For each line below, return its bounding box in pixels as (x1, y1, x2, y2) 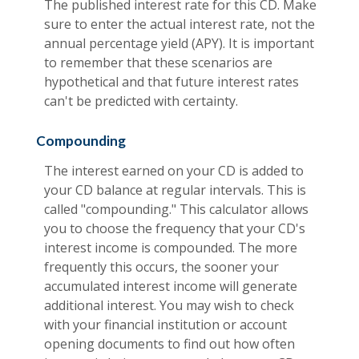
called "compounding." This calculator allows (44, 200, 309, 219)
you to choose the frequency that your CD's (44, 220, 305, 238)
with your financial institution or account (44, 316, 287, 334)
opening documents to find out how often (44, 335, 295, 353)
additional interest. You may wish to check (44, 296, 294, 315)
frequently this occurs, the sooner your (44, 258, 279, 276)
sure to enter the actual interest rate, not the (44, 15, 315, 34)
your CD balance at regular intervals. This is (44, 181, 306, 200)
